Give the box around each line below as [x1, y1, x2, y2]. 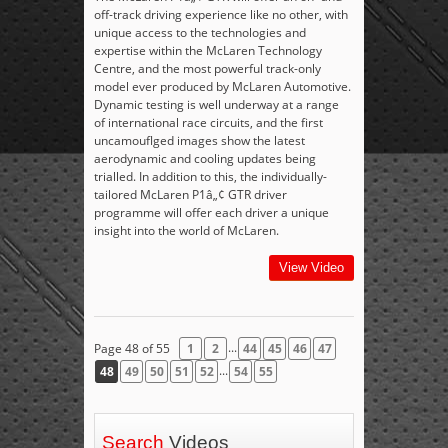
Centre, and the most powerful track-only [94, 60, 321, 78]
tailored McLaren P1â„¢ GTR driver [94, 186, 287, 204]
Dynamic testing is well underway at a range [94, 96, 339, 114]
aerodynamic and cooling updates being [94, 150, 316, 168]
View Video [279, 260, 344, 276]
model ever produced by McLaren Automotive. [94, 78, 351, 96]
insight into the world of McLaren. [94, 222, 279, 240]
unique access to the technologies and [94, 24, 306, 42]
